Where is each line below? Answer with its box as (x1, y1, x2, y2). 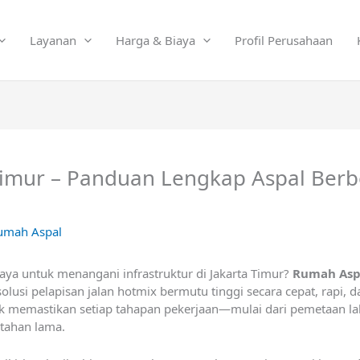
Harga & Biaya (116, 32, 195, 48)
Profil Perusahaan (235, 32, 333, 48)
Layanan (30, 32, 76, 48)
